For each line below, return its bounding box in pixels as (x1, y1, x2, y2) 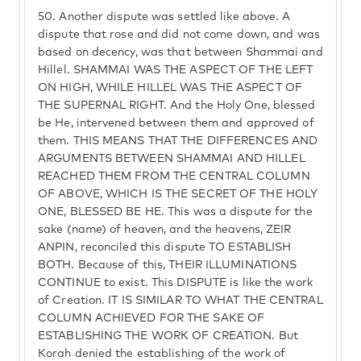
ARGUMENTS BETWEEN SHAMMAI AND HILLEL (38, 153, 305, 164)
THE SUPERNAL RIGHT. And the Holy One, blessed (38, 100, 316, 111)
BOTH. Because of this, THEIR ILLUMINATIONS (38, 259, 297, 271)
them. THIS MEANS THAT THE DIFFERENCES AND (38, 135, 318, 147)
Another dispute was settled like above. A (56, 11, 291, 23)
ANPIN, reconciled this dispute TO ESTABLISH (38, 242, 292, 253)
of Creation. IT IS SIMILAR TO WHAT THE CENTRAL (38, 295, 323, 306)
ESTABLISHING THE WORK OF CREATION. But (38, 330, 298, 342)
